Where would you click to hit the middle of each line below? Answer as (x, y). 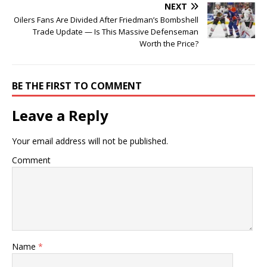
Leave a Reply (60, 116)
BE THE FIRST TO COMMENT (77, 86)
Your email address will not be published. (90, 141)
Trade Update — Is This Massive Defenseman (116, 32)
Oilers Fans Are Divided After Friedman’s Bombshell (106, 20)
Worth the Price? (169, 44)
